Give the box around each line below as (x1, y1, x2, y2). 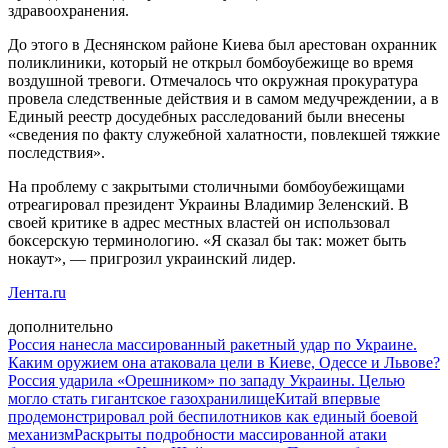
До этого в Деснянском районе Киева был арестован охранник (8, 35, 437, 53)
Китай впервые (275, 389, 380, 407)
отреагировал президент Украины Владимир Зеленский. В (8, 195, 409, 213)
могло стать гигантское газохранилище (8, 389, 275, 407)
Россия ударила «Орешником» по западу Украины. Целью (8, 371, 405, 389)
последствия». (8, 143, 105, 161)
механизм (8, 425, 74, 443)
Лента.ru (8, 283, 66, 301)
